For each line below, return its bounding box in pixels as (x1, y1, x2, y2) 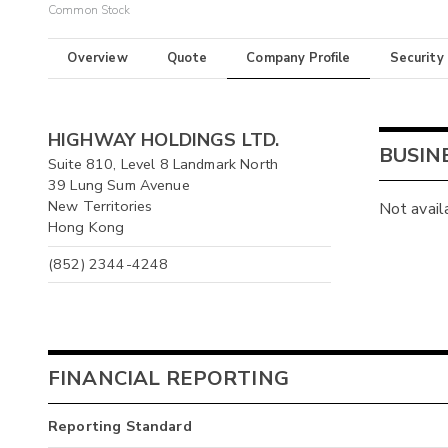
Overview (67, 49, 128, 68)
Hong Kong (48, 217, 125, 238)
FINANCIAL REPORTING (48, 364, 289, 392)
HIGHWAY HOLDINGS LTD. (48, 128, 280, 153)
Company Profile (246, 49, 351, 68)
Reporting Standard (48, 416, 192, 437)
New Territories (48, 196, 153, 217)
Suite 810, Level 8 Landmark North (48, 154, 278, 175)
